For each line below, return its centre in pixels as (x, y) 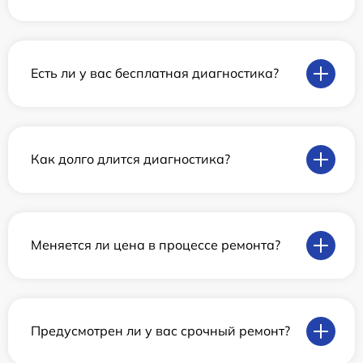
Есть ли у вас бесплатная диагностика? (155, 73)
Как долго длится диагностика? (130, 159)
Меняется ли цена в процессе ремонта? (156, 245)
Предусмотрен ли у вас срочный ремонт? (160, 331)
